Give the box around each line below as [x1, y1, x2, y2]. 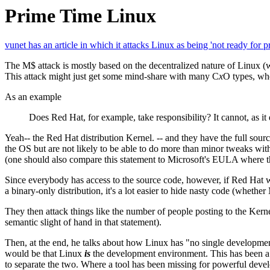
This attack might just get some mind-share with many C [5, 71, 219, 82]
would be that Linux [5, 248, 84, 259]
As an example [5, 92, 61, 102]
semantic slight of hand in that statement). [5, 217, 162, 228]
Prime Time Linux [5, 5, 156, 27]
